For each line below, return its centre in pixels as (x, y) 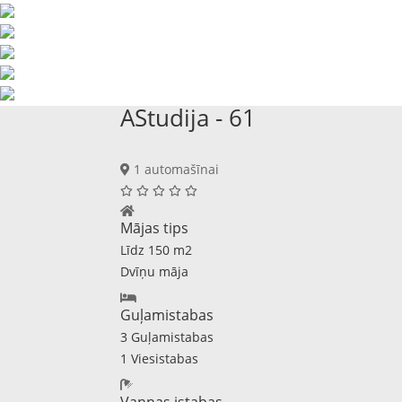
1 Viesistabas (160, 358)
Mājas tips (155, 228)
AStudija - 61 (188, 118)
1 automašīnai (175, 169)
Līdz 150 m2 (157, 250)
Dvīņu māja (155, 271)
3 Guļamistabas (167, 337)
